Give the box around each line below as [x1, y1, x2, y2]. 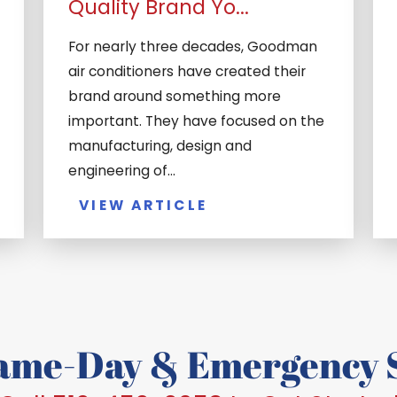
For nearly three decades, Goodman [67, 37, 317, 57]
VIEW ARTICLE [79, 195, 207, 214]
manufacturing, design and [67, 136, 252, 156]
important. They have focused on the [67, 112, 324, 131]
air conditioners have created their [67, 62, 306, 82]
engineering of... [67, 161, 175, 181]
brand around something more [67, 87, 281, 106]
